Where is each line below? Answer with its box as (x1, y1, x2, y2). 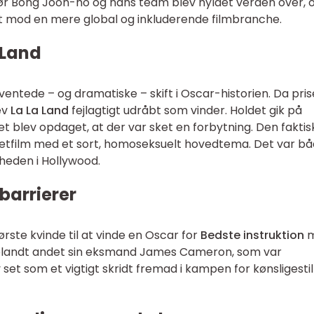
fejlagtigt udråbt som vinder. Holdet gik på (69, 102, 302, 118)
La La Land (11, 102, 69, 118)
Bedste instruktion (200, 227, 304, 243)
